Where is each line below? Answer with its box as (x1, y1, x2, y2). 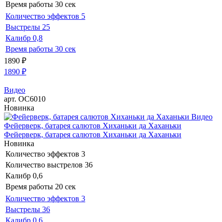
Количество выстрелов (5, 160, 83, 169)
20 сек (55, 182, 76, 191)
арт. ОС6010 (4, 94, 46, 103)
